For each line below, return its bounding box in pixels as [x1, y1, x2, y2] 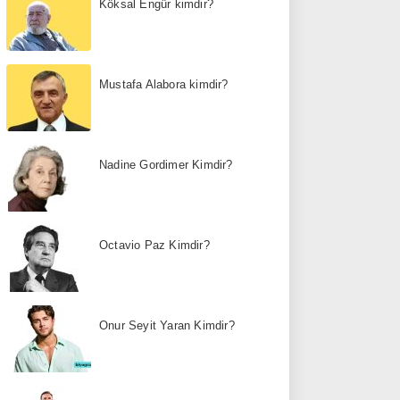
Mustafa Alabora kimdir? [99, 77, 229, 91]
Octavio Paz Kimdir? [99, 237, 210, 252]
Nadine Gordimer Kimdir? [99, 157, 233, 171]
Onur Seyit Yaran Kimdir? [99, 318, 235, 332]
